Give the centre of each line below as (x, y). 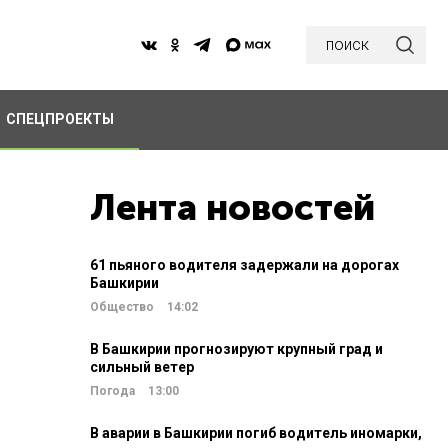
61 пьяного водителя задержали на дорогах (244, 265)
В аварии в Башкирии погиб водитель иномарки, (256, 433)
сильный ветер (142, 367)
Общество (122, 307)
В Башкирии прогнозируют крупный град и (236, 349)
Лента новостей (232, 207)
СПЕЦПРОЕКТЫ (59, 119)
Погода (112, 391)
